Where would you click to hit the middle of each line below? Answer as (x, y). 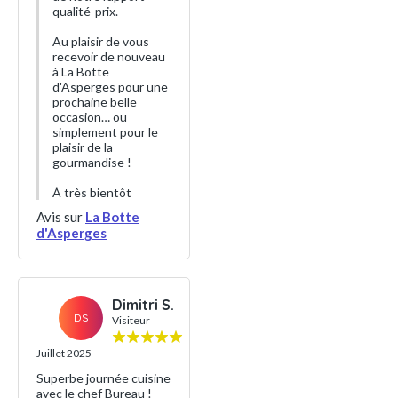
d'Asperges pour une (110, 87)
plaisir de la (83, 147)
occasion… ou (90, 117)
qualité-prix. (85, 12)
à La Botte (81, 72)
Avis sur (61, 217)
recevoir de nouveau (109, 57)
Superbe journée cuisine (103, 378)
